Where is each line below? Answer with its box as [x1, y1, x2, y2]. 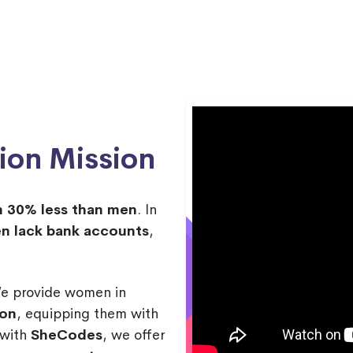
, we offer [102, 326, 165, 344]
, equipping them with [17, 305, 158, 323]
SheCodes [31, 326, 102, 344]
